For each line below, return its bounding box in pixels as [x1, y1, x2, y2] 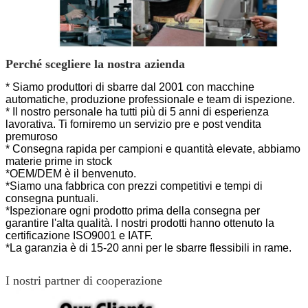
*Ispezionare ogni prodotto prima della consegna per [5, 205, 260, 217]
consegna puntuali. [5, 192, 98, 205]
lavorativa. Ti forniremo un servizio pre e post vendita [5, 118, 261, 131]
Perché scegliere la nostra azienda [5, 57, 185, 71]
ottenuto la [223, 217, 274, 230]
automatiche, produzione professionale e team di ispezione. [5, 93, 295, 106]
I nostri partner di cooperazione [5, 274, 162, 288]
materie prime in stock [5, 155, 112, 168]
